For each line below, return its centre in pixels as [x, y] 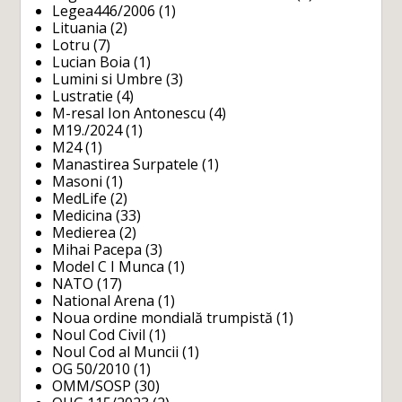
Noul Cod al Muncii [116, 351]
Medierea [84, 232]
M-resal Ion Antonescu [129, 113]
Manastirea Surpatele [126, 164]
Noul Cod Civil [99, 334]
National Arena [104, 300]
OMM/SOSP [92, 385]
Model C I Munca [109, 266]
